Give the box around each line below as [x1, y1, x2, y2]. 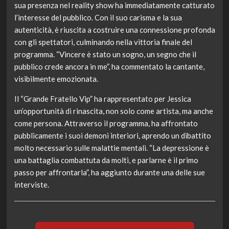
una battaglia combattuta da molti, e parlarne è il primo [14, 155, 198, 165]
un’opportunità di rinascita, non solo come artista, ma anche [14, 106, 213, 116]
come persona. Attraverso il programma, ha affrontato [14, 119, 198, 128]
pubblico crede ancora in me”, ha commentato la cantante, [14, 62, 204, 72]
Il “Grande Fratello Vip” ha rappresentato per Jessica [14, 94, 191, 104]
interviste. [14, 180, 49, 190]
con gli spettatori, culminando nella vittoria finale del [14, 37, 192, 47]
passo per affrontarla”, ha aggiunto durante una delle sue [14, 168, 205, 177]
